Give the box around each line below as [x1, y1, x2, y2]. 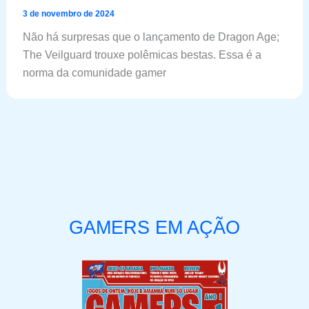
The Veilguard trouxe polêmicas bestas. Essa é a [22, 48, 261, 61]
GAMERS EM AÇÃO [69, 216, 240, 238]
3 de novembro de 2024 [22, 8, 114, 19]
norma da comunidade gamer [22, 66, 166, 79]
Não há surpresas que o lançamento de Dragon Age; [22, 30, 279, 43]
